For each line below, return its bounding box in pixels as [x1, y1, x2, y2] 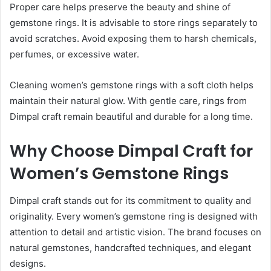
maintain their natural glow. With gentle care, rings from [10, 95, 247, 107]
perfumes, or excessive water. [10, 48, 139, 60]
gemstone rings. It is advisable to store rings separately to [10, 17, 258, 29]
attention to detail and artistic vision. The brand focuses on [10, 226, 261, 238]
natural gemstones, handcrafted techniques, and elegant [10, 241, 251, 253]
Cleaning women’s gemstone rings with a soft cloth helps [10, 79, 253, 91]
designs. [10, 257, 46, 269]
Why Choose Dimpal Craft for [10, 140, 253, 163]
